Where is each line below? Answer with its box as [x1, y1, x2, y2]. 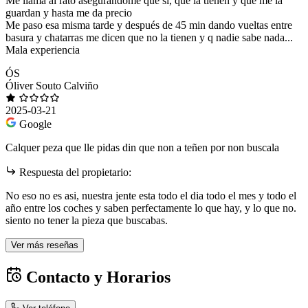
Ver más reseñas [11, 239, 78, 250]
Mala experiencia [5, 43, 80, 56]
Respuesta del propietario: [16, 166, 131, 178]
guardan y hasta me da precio [5, 6, 132, 19]
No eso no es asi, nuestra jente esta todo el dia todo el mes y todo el [5, 189, 296, 201]
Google [19, 118, 52, 130]
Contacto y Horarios [22, 267, 170, 286]
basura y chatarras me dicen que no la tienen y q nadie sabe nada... [5, 31, 293, 43]
